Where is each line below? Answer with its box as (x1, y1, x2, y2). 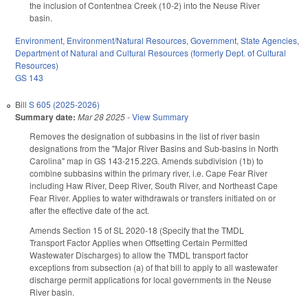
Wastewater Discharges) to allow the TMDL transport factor (30, 248, 248, 261)
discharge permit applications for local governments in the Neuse (30, 273, 272, 285)
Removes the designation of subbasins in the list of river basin (30, 130, 260, 142)
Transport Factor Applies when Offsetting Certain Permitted (30, 236, 247, 248)
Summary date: (15, 111, 76, 124)
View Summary (132, 111, 188, 123)
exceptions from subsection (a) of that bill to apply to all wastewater (30, 261, 278, 273)
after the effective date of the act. (30, 204, 149, 217)
